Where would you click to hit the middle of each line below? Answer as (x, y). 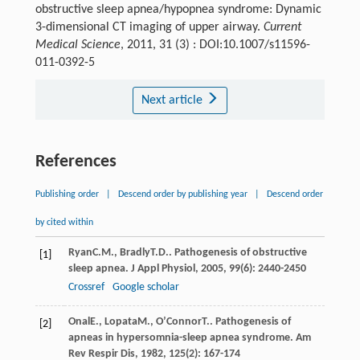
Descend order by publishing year (182, 194)
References (76, 162)
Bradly (135, 252)
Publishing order (67, 194)
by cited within (64, 222)
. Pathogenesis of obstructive (237, 252)
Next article (173, 100)
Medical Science (78, 45)
